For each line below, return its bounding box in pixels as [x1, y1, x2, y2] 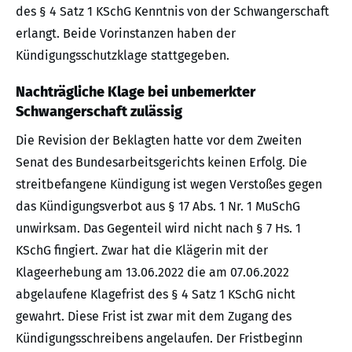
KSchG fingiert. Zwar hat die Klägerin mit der [16, 242, 268, 258]
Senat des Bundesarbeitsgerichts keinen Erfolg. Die [16, 154, 307, 170]
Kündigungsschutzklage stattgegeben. [16, 47, 229, 63]
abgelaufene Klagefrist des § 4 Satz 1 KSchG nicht [16, 286, 295, 302]
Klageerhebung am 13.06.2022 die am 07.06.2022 [16, 264, 289, 280]
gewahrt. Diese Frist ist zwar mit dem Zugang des [16, 308, 291, 324]
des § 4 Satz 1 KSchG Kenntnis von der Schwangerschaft [16, 3, 329, 19]
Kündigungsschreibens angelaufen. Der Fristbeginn [16, 330, 302, 346]
